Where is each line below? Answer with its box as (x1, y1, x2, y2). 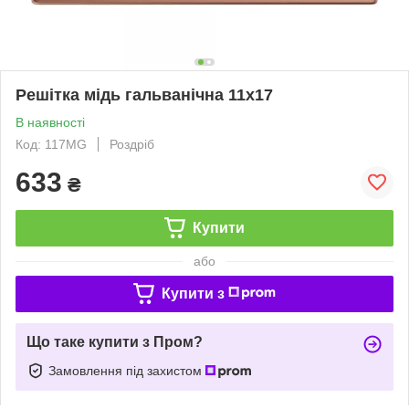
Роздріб (110, 136, 154, 152)
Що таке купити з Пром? (26, 333, 203, 350)
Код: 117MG (16, 136, 87, 152)
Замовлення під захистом (48, 362, 205, 378)
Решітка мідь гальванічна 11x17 (16, 85, 273, 104)
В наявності (16, 114, 85, 130)
